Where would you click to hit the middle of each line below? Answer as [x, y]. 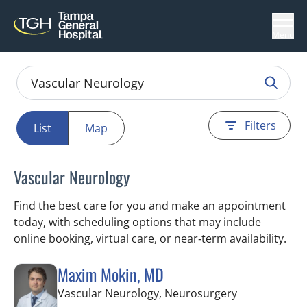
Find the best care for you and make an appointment [150, 206]
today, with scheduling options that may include [137, 222]
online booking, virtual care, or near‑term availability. [150, 238]
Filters [260, 125]
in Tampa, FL [269, 293]
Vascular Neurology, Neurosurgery [147, 293]
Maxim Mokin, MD [111, 274]
